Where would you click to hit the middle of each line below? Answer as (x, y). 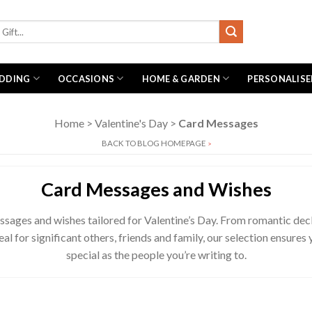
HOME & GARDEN (181, 78)
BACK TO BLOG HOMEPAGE (154, 143)
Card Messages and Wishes (156, 189)
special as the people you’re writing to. (156, 254)
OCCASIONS (86, 78)
